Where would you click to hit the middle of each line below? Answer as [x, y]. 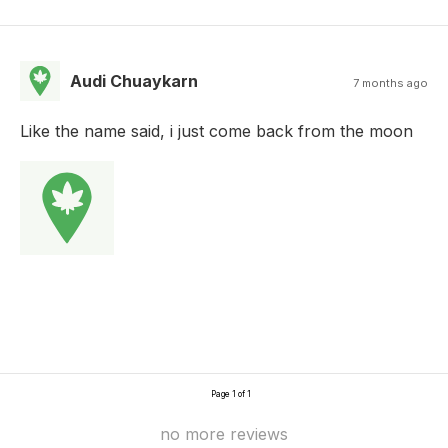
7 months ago [390, 82]
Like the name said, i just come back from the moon [216, 130]
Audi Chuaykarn [134, 80]
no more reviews [224, 433]
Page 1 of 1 [231, 393]
